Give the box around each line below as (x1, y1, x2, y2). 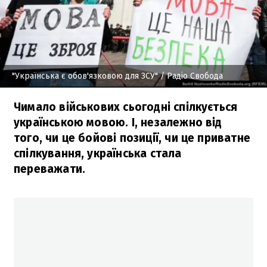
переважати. (14, 162, 86, 176)
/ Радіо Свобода (158, 70, 223, 81)
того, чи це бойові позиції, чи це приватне (14, 131, 250, 145)
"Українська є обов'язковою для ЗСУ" (12, 70, 158, 81)
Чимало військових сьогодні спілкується (14, 100, 238, 114)
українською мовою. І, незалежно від (14, 115, 222, 129)
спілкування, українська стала (14, 146, 182, 160)
